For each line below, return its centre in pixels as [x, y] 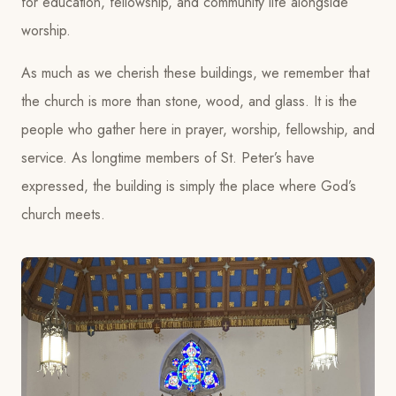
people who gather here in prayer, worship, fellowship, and [198, 129]
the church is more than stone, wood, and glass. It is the [189, 101]
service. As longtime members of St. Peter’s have [168, 157]
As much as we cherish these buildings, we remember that [195, 72]
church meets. [63, 214]
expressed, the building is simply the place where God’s [189, 186]
